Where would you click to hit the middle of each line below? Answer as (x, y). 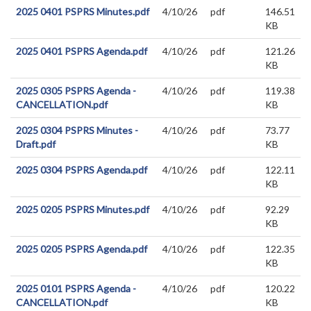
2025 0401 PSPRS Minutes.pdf (83, 11)
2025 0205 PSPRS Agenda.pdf (82, 249)
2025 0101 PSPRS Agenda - (76, 288)
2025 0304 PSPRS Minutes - (77, 130)
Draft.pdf (36, 144)
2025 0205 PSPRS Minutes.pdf (83, 209)
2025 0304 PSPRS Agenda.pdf (82, 170)
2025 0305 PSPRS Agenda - (76, 91)
